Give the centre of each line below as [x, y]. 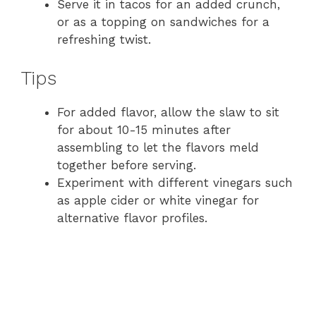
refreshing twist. [104, 40]
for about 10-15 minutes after [144, 129]
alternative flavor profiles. [132, 218]
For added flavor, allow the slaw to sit [168, 112]
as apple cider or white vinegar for [158, 200]
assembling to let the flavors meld [158, 147]
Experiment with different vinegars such [175, 182]
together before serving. [127, 165]
